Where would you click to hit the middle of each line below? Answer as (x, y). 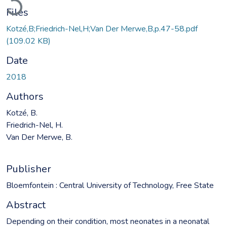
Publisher (29, 169)
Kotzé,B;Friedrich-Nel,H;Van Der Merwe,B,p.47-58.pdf (102, 29)
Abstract (26, 205)
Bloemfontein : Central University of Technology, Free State (110, 185)
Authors (25, 96)
